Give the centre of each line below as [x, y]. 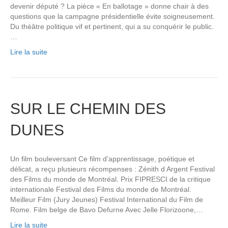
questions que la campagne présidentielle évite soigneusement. [112, 17]
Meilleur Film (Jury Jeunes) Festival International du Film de [107, 200]
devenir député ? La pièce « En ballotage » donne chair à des [109, 6]
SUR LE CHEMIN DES [88, 109]
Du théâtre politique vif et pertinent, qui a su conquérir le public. [112, 27]
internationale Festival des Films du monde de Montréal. [101, 190]
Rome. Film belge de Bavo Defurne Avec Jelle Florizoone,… [107, 210]
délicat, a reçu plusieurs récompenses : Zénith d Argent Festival [112, 169]
